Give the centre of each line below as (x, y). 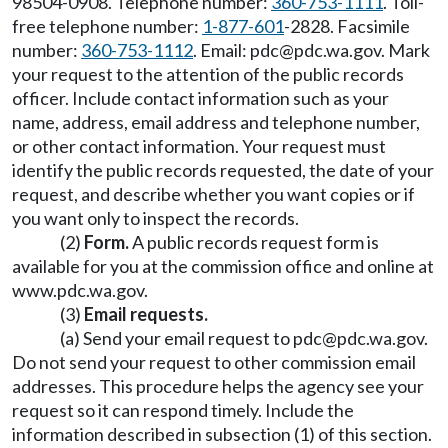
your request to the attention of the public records (208, 74)
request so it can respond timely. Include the (183, 410)
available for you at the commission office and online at (223, 266)
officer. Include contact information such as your (200, 98)
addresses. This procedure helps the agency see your (218, 386)
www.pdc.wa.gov (78, 290)
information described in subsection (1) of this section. (222, 434)
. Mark (405, 50)
